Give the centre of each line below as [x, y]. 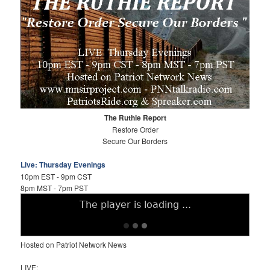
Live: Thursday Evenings [63, 164]
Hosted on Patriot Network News [74, 244]
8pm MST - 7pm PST [55, 187]
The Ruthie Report [135, 118]
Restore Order [135, 130]
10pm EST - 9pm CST [56, 176]
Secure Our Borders [135, 141]
